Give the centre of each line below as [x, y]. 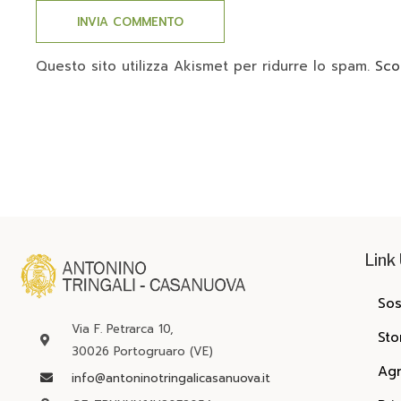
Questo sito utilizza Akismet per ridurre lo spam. [205, 67]
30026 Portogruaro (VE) [142, 351]
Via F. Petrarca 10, [122, 328]
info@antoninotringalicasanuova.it [171, 378]
